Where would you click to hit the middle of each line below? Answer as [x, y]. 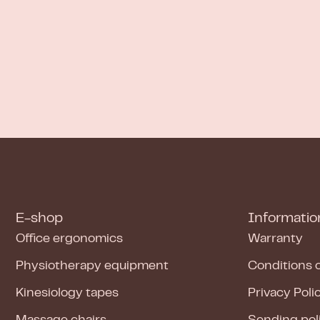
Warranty [275, 239]
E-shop [39, 219]
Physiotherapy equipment [92, 266]
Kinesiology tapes [67, 294]
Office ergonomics [69, 239]
